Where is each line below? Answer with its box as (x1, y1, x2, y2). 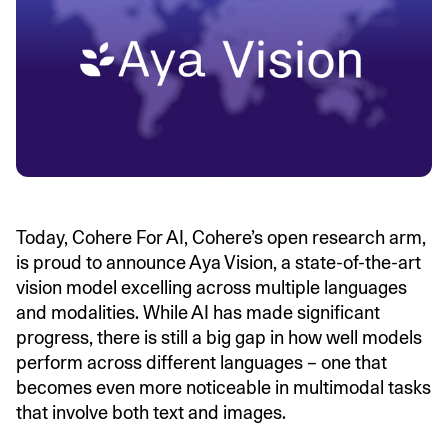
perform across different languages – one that (16, 352, 387, 374)
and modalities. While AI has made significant (16, 302, 380, 324)
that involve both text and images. (16, 402, 286, 424)
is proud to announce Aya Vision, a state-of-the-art (16, 252, 421, 274)
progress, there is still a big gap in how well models (16, 327, 422, 349)
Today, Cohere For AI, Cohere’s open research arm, (16, 227, 426, 249)
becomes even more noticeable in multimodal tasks (16, 377, 431, 399)
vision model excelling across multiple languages (16, 277, 407, 299)
